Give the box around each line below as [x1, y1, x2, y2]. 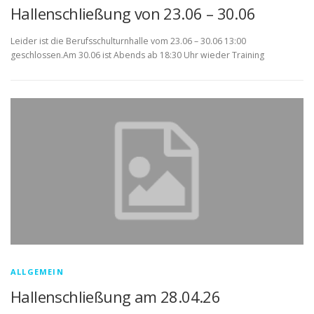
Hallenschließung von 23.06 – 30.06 [11, 3, 256, 25]
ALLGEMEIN [11, 266, 64, 278]
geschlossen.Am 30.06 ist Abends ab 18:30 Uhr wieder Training [11, 49, 264, 62]
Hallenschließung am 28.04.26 [11, 286, 221, 308]
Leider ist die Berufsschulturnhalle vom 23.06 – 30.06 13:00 [11, 35, 246, 48]
